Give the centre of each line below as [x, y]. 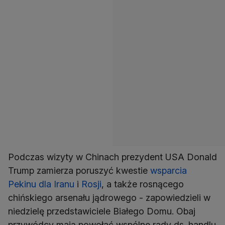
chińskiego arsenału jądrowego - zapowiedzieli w [109, 198]
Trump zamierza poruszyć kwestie [79, 171]
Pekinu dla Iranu [41, 184]
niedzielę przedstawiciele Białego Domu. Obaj [102, 211]
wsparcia [168, 171]
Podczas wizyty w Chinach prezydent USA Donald [113, 157]
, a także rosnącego [143, 184]
